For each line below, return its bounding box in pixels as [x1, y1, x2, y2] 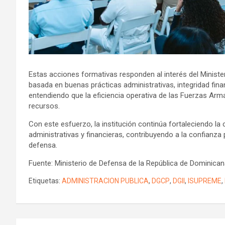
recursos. [29, 101, 60, 110]
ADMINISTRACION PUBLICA [62, 176, 149, 185]
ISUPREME [188, 176, 221, 185]
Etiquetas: [29, 176, 60, 185]
